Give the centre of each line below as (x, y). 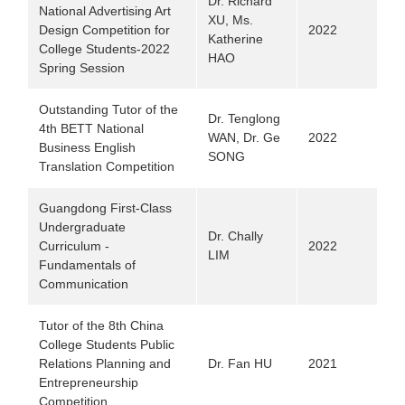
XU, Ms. (231, 20)
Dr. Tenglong (244, 118)
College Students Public (107, 344)
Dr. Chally (235, 236)
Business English (87, 147)
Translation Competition (107, 166)
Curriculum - (74, 246)
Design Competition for (104, 30)
